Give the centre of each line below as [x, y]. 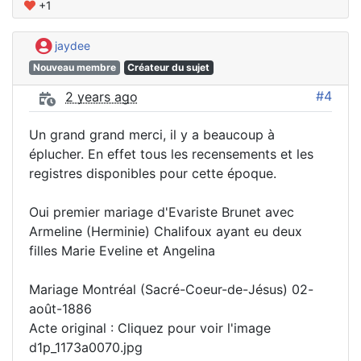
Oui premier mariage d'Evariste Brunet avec [162, 212]
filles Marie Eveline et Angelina [122, 250]
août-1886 [60, 308]
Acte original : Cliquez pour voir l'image [150, 328]
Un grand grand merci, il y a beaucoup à [152, 134]
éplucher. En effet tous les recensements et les [171, 154]
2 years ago [102, 97]
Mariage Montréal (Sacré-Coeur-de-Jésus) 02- [171, 289]
